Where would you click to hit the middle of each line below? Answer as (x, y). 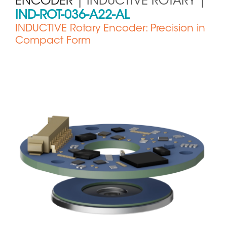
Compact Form (53, 41)
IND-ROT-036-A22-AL (72, 16)
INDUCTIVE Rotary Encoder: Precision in (110, 29)
